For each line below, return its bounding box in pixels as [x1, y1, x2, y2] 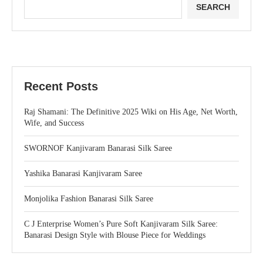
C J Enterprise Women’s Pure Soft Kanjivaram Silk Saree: [24, 220, 218, 228]
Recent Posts [24, 80, 98, 93]
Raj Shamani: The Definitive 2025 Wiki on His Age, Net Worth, [24, 107, 238, 116]
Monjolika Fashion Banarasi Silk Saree [24, 194, 153, 203]
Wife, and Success [24, 119, 84, 127]
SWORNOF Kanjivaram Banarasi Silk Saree [24, 144, 172, 153]
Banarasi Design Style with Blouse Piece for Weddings [24, 231, 205, 240]
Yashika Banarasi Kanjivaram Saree [24, 169, 142, 178]
